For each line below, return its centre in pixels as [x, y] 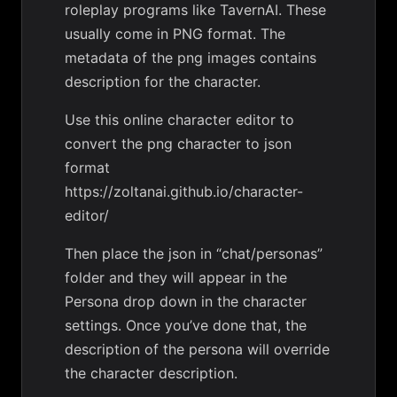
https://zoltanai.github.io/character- [184, 191]
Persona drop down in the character [186, 301]
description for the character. [163, 82]
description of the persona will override [197, 349]
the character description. [151, 373]
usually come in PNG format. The [175, 34]
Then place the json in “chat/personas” [194, 253]
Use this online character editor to [179, 120]
